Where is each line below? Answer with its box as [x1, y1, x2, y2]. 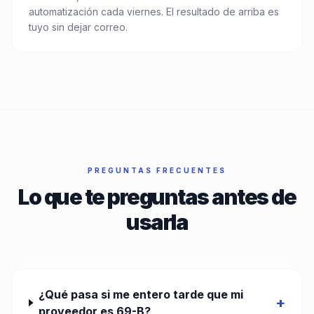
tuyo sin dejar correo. [29, 21, 128, 33]
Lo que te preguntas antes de [18, 184, 296, 210]
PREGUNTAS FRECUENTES [88, 166, 226, 175]
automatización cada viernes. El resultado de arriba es [29, 6, 279, 18]
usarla [126, 210, 188, 235]
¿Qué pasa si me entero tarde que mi [39, 287, 244, 301]
